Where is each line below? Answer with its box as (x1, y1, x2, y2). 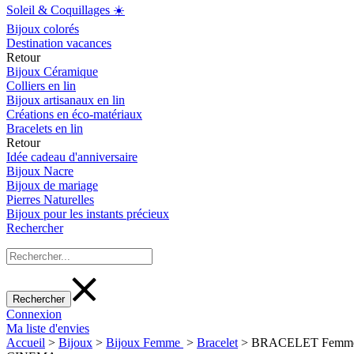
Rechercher (6, 221, 63, 235)
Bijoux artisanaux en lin (6, 93, 125, 107)
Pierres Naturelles (6, 193, 94, 206)
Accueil (6, 336, 45, 349)
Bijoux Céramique (6, 65, 98, 78)
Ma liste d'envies (6, 322, 89, 335)
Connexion (6, 307, 62, 321)
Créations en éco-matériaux (6, 107, 142, 121)
